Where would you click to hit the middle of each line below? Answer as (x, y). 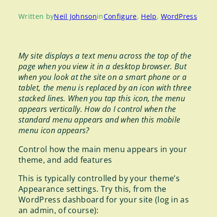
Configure (120, 16)
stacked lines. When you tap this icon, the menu (102, 99)
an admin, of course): (59, 210)
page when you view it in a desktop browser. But (103, 67)
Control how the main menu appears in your (103, 149)
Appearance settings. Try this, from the (93, 189)
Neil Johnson (76, 16)
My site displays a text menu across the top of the (105, 56)
